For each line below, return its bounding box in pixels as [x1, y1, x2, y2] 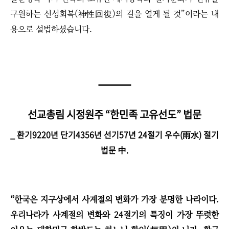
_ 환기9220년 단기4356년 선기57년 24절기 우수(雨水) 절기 [10, 128, 219, 141]
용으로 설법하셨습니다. [10, 23, 92, 35]
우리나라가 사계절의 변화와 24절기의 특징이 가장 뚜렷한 [10, 209, 219, 221]
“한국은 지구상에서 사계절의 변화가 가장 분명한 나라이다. [10, 193, 219, 205]
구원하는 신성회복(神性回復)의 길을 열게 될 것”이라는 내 [10, 8, 219, 20]
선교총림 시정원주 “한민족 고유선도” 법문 [28, 107, 201, 122]
